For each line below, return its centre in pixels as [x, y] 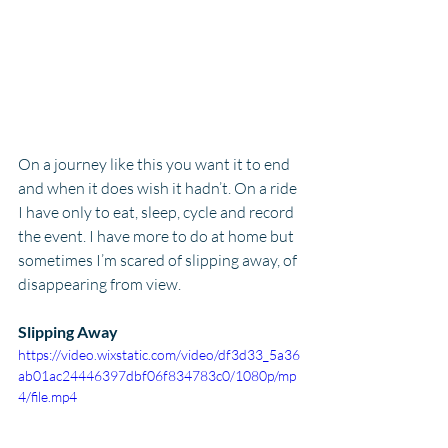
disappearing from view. [99, 284]
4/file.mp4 [47, 397]
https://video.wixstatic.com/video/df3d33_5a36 [159, 355]
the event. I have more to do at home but [157, 236]
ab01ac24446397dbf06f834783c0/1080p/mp [157, 376]
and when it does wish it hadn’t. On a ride [159, 188]
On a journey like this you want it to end [155, 164]
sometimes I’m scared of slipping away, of [159, 260]
